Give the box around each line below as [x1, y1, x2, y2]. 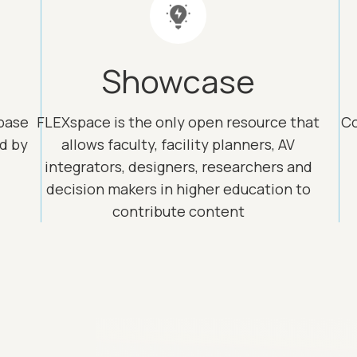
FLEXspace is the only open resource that [37, 112, 320, 131]
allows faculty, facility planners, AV [61, 135, 296, 154]
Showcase [101, 59, 255, 103]
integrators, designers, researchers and [44, 157, 312, 176]
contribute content [112, 202, 245, 221]
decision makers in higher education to [45, 179, 311, 198]
